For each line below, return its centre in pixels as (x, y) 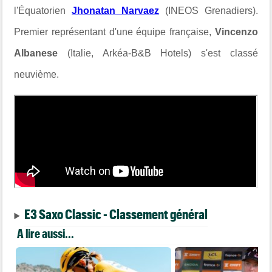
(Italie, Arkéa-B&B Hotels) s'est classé (158, 53)
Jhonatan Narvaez (116, 11)
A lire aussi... (46, 233)
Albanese (36, 53)
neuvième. (37, 74)
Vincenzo (236, 32)
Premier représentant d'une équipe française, (114, 32)
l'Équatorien (43, 11)
